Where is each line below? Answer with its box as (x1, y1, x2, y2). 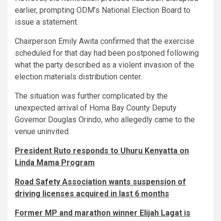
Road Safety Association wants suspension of (15, 177, 186, 186)
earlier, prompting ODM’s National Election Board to (15, 5, 190, 15)
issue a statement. (15, 17, 78, 27)
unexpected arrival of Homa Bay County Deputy (15, 103, 177, 112)
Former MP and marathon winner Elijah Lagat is (15, 208, 190, 218)
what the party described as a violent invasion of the (15, 60, 194, 70)
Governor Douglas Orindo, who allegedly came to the (15, 114, 195, 124)
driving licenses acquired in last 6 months (15, 188, 169, 198)
